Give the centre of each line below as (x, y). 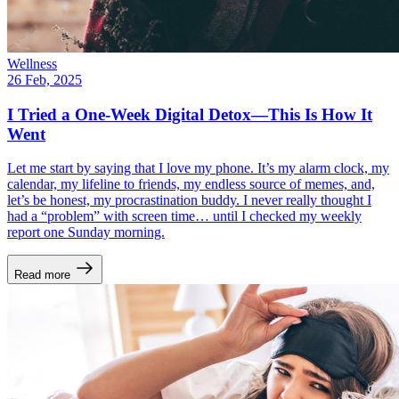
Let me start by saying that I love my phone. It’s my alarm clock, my (198, 168)
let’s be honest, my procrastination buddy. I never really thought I (189, 200)
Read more (42, 275)
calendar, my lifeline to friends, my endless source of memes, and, (191, 184)
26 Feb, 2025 (45, 79)
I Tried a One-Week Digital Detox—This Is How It (190, 114)
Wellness (32, 63)
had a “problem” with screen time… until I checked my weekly (184, 216)
